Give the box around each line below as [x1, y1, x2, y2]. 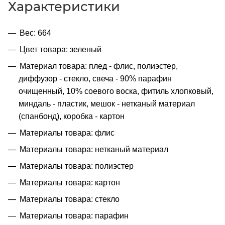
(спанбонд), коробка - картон [19, 111, 125, 121]
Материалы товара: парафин [20, 211, 129, 220]
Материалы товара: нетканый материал [20, 145, 168, 154]
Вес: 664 [20, 28, 51, 37]
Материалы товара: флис [20, 128, 115, 137]
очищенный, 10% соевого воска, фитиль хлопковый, [19, 86, 213, 95]
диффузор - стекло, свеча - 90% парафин [19, 74, 172, 83]
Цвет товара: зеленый [20, 45, 101, 54]
